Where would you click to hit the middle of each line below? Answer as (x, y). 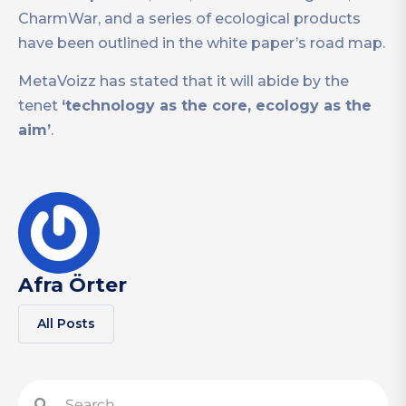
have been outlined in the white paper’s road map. (202, 43)
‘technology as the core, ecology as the (217, 106)
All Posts (66, 324)
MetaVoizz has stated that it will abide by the (184, 82)
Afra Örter (72, 285)
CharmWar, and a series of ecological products (189, 19)
